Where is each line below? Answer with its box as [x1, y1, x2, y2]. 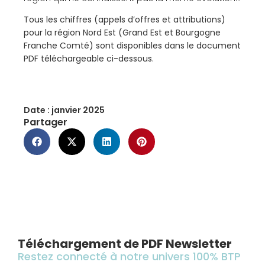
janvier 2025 [51, 104, 105, 116]
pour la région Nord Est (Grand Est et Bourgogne [24, 27, 221, 39]
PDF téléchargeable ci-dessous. [24, 53, 154, 65]
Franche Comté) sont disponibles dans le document [24, 40, 241, 52]
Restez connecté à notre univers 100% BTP [18, 248, 241, 264]
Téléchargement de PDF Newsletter [18, 235, 232, 252]
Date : [24, 104, 50, 116]
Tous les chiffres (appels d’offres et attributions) [24, 14, 225, 26]
